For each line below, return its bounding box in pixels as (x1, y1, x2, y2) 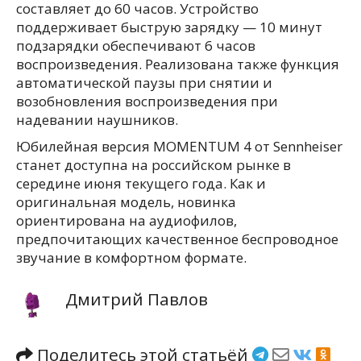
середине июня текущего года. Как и (16, 174, 266, 193)
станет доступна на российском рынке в (16, 156, 291, 174)
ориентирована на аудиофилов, (16, 211, 237, 230)
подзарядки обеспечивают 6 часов (16, 36, 255, 55)
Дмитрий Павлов (65, 288, 209, 310)
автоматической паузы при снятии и (16, 73, 272, 92)
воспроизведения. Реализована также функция (16, 55, 339, 73)
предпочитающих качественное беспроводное (16, 230, 338, 248)
